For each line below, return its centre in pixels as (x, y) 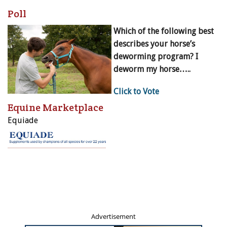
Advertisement (113, 217)
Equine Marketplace (55, 108)
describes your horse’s (154, 44)
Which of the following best (164, 31)
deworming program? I (156, 57)
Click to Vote (136, 92)
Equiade (23, 121)
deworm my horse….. (152, 69)
